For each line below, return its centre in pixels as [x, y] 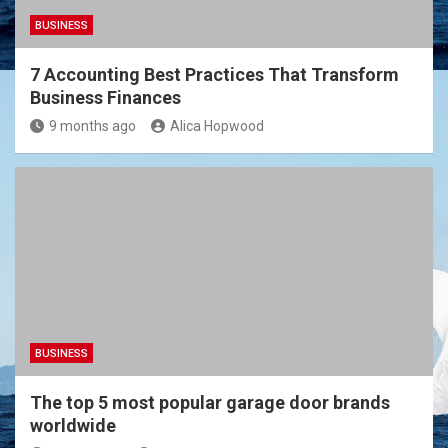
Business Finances [105, 98]
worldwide [73, 426]
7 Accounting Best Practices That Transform [214, 75]
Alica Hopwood [217, 126]
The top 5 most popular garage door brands [210, 403]
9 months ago [92, 126]
